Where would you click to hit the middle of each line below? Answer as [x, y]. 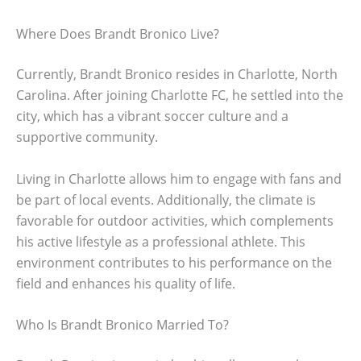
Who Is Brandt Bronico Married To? [122, 325]
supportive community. [87, 137]
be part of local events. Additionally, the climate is [166, 199]
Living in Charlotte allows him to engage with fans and [179, 178]
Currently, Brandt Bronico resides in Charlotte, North [177, 74]
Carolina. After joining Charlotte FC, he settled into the [180, 95]
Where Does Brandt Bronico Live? [118, 33]
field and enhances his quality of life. [126, 283]
